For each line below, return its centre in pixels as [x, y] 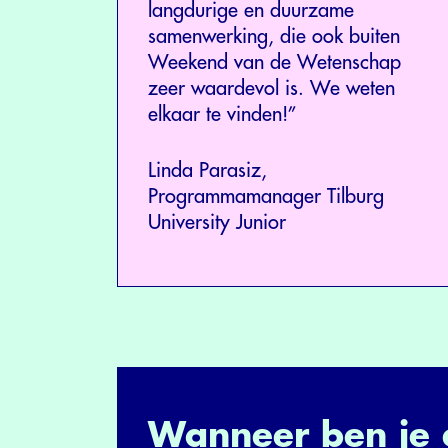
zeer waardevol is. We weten [271, 88]
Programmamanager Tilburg [266, 196]
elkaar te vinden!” [222, 114]
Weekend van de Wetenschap [274, 62]
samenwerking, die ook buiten [274, 36]
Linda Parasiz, [207, 170]
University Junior [217, 222]
